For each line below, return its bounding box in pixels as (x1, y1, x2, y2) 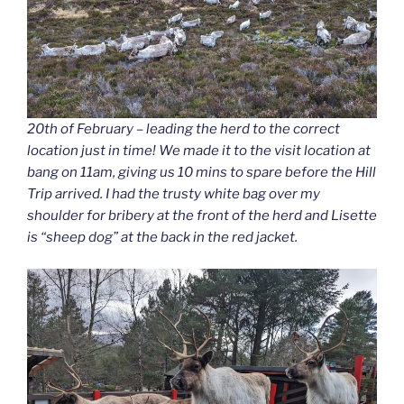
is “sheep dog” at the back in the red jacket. (27, 229, 298, 246)
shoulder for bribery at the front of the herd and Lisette (27, 207, 377, 225)
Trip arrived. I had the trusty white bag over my (27, 186, 320, 203)
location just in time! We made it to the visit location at (27, 142, 371, 160)
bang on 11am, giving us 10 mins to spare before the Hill (27, 164, 376, 181)
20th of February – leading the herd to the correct (27, 121, 340, 138)
